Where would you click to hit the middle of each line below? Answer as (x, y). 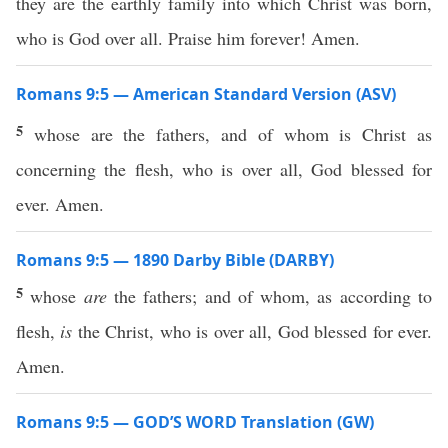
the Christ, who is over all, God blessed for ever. (252, 331)
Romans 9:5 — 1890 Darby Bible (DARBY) (175, 260)
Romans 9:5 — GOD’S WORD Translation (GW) (195, 422)
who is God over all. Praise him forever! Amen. (188, 38)
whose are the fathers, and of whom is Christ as (233, 134)
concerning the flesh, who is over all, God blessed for (224, 169)
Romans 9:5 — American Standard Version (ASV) (206, 94)
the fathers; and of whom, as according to (269, 296)
